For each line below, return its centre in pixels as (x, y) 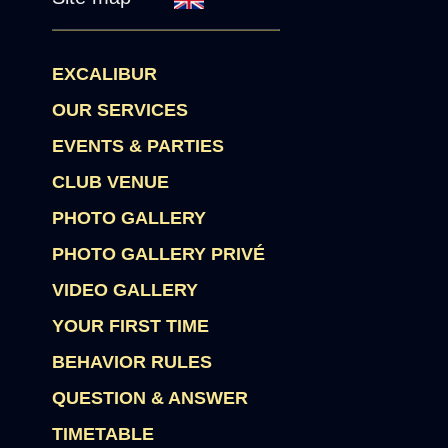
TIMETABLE (103, 434)
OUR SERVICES (120, 110)
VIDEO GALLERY (125, 290)
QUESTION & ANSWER (150, 398)
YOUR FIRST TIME (131, 326)
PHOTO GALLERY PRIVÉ (159, 254)
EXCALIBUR (105, 74)
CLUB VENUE (111, 182)
